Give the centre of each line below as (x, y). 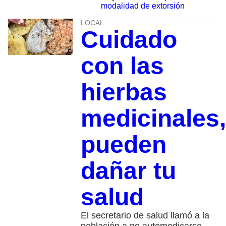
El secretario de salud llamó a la (145, 215)
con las (122, 66)
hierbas (124, 92)
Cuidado (129, 39)
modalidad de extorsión (143, 6)
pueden (123, 144)
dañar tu (128, 171)
